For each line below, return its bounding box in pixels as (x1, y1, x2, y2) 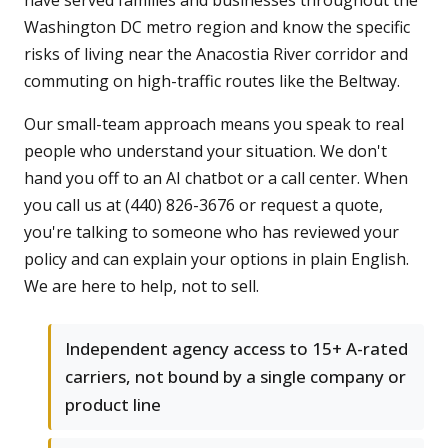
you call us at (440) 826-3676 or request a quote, (24, 194, 383, 217)
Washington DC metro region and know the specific (24, 16, 410, 39)
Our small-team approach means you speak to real (24, 113, 404, 136)
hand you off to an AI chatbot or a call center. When (24, 167, 408, 190)
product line (65, 393, 161, 417)
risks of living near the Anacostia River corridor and (24, 43, 408, 66)
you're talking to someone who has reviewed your (24, 221, 399, 244)
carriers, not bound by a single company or (65, 365, 406, 389)
